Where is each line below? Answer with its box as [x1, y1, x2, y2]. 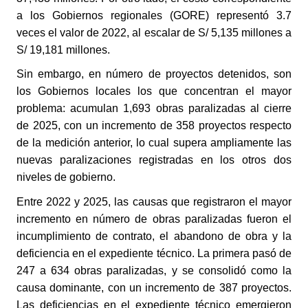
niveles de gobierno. [16, 171, 115, 184]
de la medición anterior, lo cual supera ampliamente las [16, 137, 291, 149]
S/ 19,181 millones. [16, 43, 110, 56]
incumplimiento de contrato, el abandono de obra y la [16, 230, 291, 243]
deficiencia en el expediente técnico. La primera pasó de [16, 247, 291, 260]
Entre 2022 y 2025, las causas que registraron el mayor [16, 196, 291, 208]
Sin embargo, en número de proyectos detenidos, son [16, 68, 291, 80]
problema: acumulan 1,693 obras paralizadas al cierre [16, 102, 291, 115]
